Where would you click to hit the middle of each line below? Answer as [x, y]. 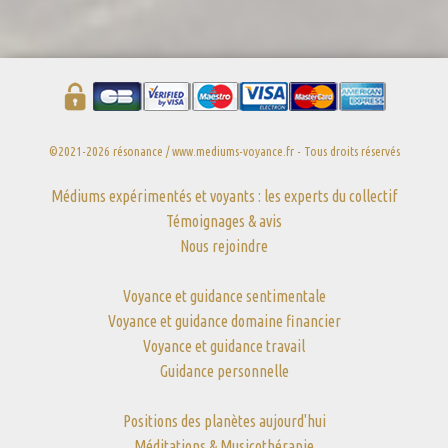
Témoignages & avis [224, 221]
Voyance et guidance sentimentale [224, 296]
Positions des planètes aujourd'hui [224, 421]
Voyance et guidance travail [224, 346]
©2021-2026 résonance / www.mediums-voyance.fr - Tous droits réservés [224, 151]
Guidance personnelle [224, 371]
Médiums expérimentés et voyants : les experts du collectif [224, 196]
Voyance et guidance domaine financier [224, 321]
